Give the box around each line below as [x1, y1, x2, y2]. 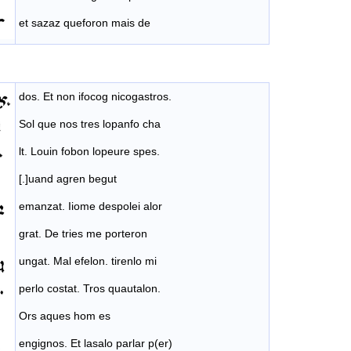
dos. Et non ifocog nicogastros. [19, 89, 172, 103]
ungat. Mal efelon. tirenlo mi [19, 254, 157, 267]
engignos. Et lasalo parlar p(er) [19, 336, 172, 349]
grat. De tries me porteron [19, 226, 147, 240]
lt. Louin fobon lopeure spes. [19, 144, 160, 157]
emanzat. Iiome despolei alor [19, 199, 162, 212]
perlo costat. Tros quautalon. [19, 281, 161, 295]
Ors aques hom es [19, 309, 110, 322]
